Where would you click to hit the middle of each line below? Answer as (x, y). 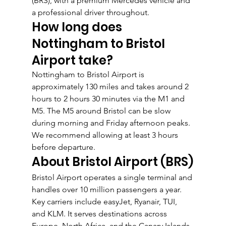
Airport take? (72, 61)
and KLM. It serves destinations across (100, 214)
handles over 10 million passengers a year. (107, 190)
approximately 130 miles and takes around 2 (111, 87)
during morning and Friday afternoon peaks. (112, 123)
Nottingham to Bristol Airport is (89, 75)
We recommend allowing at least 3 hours (106, 135)
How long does (78, 27)
